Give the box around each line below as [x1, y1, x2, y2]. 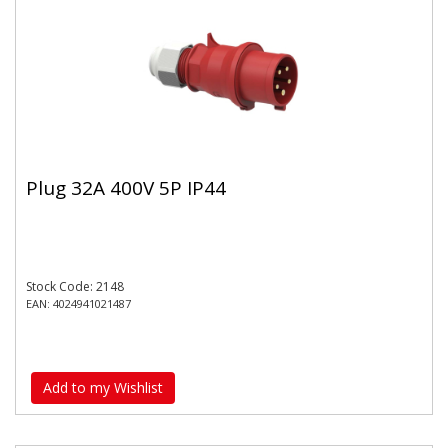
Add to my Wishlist [43, 378, 163, 397]
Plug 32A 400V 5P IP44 [26, 175, 226, 201]
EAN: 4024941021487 [26, 295, 131, 311]
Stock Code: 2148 [26, 277, 124, 295]
